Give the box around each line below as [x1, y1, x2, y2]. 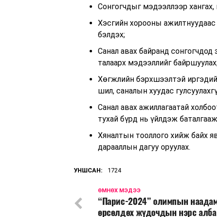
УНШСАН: [74, 167, 103, 174]
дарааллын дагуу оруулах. [98, 142, 190, 152]
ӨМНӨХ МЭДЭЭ [98, 187, 140, 194]
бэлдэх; [98, 30, 125, 39]
